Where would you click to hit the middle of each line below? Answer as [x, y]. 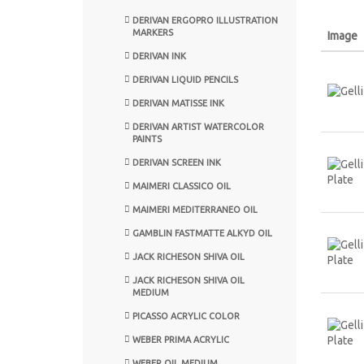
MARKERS [153, 32]
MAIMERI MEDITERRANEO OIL [195, 209]
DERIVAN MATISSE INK [178, 103]
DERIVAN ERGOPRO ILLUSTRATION [205, 20]
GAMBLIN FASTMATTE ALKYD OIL [202, 233]
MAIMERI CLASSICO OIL [182, 186]
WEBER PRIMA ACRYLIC [181, 339]
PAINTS [147, 139]
